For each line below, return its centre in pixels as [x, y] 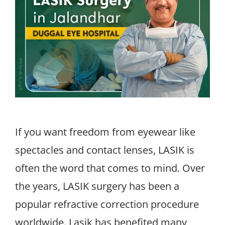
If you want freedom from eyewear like [105, 132]
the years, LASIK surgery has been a [97, 186]
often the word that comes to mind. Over [110, 168]
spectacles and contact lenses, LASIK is [105, 150]
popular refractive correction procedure [107, 204]
